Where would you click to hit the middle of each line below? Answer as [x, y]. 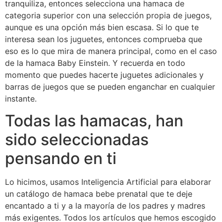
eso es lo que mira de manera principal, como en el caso [111, 51]
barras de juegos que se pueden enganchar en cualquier [110, 86]
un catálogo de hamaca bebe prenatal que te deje [99, 194]
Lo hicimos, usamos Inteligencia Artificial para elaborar [108, 182]
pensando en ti [61, 159]
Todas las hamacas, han [94, 121]
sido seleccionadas [77, 140]
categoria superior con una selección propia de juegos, [108, 15]
